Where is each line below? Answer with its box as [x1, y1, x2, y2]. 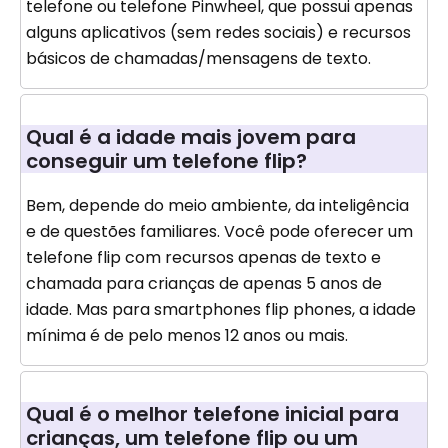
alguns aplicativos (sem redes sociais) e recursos [26, 21, 411, 45]
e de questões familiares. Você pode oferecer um [26, 220, 413, 244]
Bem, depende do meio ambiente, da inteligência [26, 194, 409, 218]
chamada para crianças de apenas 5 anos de [26, 272, 382, 296]
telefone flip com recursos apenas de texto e [26, 246, 381, 270]
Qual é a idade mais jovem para [26, 123, 356, 152]
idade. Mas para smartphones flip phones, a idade [26, 298, 416, 322]
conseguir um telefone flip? [26, 147, 307, 176]
